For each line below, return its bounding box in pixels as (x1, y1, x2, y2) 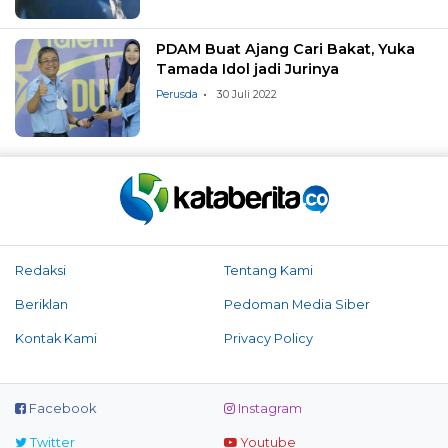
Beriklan (15, 297, 68, 313)
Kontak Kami (15, 331, 97, 347)
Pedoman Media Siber (224, 297, 370, 313)
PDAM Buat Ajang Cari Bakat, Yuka (156, 40, 416, 58)
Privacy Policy (224, 331, 313, 347)
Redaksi (15, 263, 66, 279)
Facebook (26, 401, 96, 417)
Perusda (156, 88, 199, 101)
